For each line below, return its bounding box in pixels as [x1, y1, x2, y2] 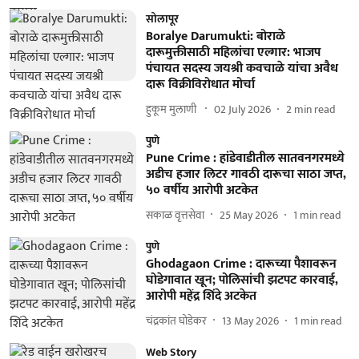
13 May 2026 [221, 311, 279, 330]
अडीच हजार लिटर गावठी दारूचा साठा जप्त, [145, 163, 346, 185]
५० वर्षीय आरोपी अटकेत [145, 179, 258, 201]
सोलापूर [145, 10, 179, 28]
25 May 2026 [219, 205, 278, 224]
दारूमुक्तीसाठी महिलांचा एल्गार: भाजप [145, 42, 321, 63]
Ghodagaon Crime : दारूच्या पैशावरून [145, 253, 337, 275]
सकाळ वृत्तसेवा [145, 205, 204, 224]
